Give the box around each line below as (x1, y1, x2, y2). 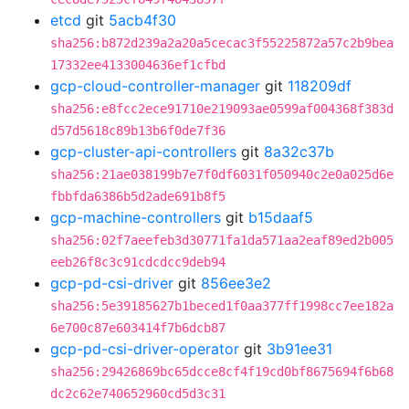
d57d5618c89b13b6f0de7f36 (50, 123, 225, 138)
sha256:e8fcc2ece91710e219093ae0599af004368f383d (50, 101, 393, 116)
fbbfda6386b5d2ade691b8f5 (50, 189, 225, 204)
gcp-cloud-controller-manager (50, 77, 260, 95)
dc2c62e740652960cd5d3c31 (50, 386, 225, 401)
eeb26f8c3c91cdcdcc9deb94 (50, 255, 225, 269)
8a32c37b (264, 142, 334, 161)
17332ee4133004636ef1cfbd (50, 58, 225, 72)
